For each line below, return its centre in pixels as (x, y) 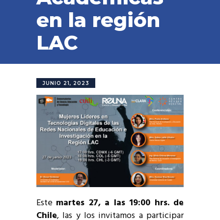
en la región (98, 20)
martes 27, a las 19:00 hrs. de (120, 203)
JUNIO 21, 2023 (66, 83)
